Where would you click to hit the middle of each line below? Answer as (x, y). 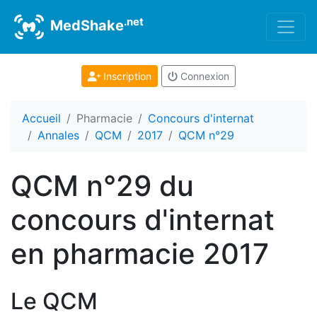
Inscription (126, 76)
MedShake (85, 26)
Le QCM (54, 301)
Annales (58, 135)
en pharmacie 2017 (140, 254)
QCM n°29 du (102, 186)
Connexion (203, 76)
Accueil (41, 118)
